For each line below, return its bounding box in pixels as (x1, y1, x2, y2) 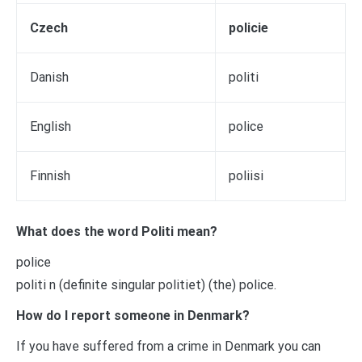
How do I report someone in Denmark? (16, 307, 250, 323)
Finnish (30, 167, 70, 183)
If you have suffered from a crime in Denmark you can (16, 338, 321, 354)
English (30, 118, 71, 134)
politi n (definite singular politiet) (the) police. (16, 276, 276, 293)
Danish (30, 69, 69, 85)
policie (229, 19, 268, 36)
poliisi (229, 167, 263, 183)
